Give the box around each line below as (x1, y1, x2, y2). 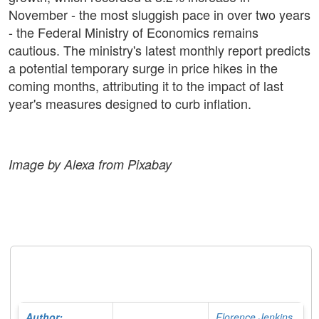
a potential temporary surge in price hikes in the (9, 58, 278, 78)
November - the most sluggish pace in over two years (9, 5, 310, 24)
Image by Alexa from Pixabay (9, 155, 172, 174)
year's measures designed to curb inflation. (9, 94, 251, 113)
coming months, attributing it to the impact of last (9, 76, 283, 95)
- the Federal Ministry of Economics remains (9, 23, 258, 42)
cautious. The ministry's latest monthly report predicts (9, 41, 310, 60)
